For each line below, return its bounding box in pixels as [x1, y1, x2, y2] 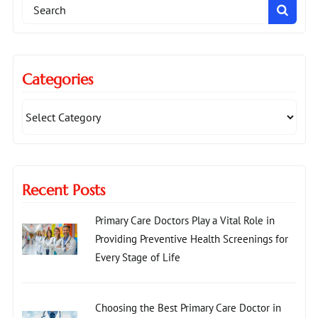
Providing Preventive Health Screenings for [94, 231, 288, 246]
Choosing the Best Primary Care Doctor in [94, 300, 281, 314]
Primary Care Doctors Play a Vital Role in [94, 213, 275, 227]
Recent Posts [21, 180, 105, 199]
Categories [21, 70, 93, 89]
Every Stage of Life [94, 250, 180, 264]
